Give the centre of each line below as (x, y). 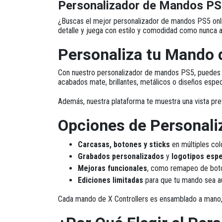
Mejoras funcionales (112, 168)
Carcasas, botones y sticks (124, 144)
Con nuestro (78, 73)
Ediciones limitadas (111, 180)
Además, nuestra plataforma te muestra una (126, 101)
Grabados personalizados (121, 156)
